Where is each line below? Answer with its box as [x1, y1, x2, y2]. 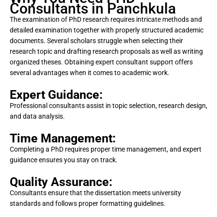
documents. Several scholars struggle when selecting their [10, 36, 183, 45]
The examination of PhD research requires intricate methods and [10, 15, 202, 23]
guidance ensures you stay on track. [10, 155, 118, 164]
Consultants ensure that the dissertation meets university [10, 188, 181, 197]
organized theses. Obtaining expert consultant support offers [10, 58, 193, 66]
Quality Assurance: [10, 174, 112, 189]
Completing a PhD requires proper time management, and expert [10, 145, 201, 153]
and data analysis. [10, 112, 65, 120]
